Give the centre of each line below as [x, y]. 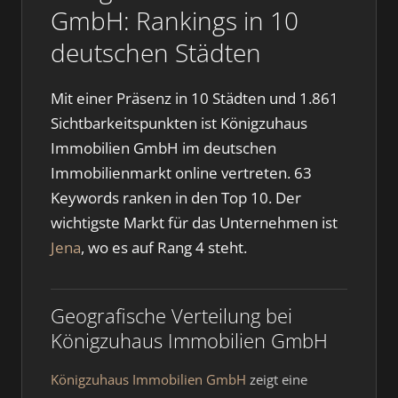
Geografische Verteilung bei [171, 316]
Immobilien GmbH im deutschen [163, 148]
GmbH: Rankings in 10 [175, 20]
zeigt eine [277, 379]
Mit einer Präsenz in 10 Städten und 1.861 [195, 98]
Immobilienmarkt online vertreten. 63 [181, 173]
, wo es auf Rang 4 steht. [164, 247]
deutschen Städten [156, 52]
